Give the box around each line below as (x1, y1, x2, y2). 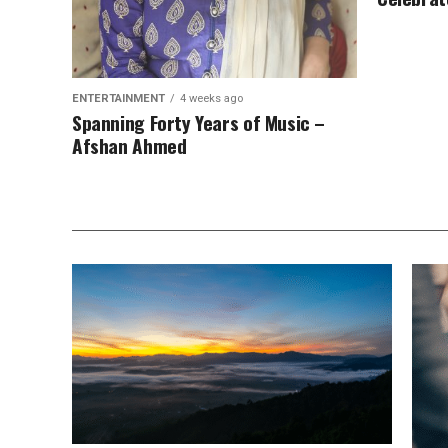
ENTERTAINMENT (72, 92, 165, 105)
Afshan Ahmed (72, 131, 187, 160)
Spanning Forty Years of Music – (72, 108, 326, 137)
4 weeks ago (180, 92, 243, 105)
